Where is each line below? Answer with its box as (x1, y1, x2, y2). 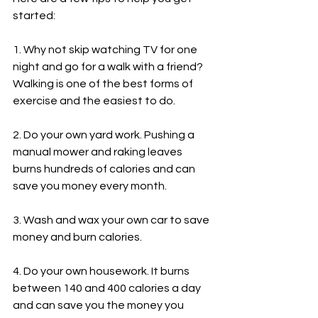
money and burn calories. (13, 231, 142, 243)
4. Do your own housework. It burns (13, 265, 192, 277)
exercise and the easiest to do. (13, 95, 175, 106)
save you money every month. (13, 180, 167, 192)
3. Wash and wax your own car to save (13, 214, 212, 226)
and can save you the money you (13, 300, 186, 311)
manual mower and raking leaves (13, 146, 185, 158)
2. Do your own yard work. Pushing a (13, 129, 197, 141)
